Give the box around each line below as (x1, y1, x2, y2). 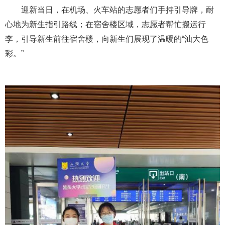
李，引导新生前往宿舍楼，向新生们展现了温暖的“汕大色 (5, 35, 208, 44)
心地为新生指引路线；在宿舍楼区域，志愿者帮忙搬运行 (5, 20, 206, 29)
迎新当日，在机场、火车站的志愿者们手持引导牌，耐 (5, 6, 214, 15)
